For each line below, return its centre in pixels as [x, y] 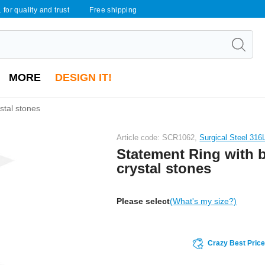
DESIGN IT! [83, 77]
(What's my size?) [203, 201]
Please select [143, 201]
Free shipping [113, 10]
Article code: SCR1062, [158, 137]
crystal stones [164, 168]
